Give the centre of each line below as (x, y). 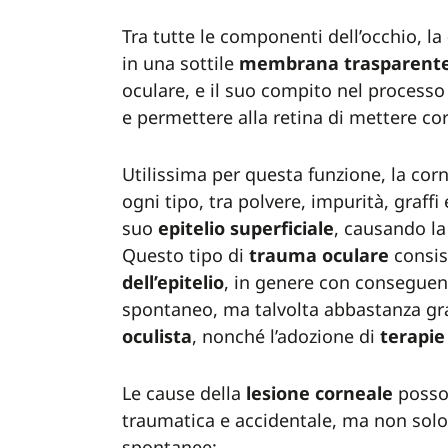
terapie (412, 336)
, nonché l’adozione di (286, 336)
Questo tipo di (185, 255)
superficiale (282, 228)
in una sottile (180, 63)
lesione (278, 393)
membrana (289, 63)
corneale (354, 393)
